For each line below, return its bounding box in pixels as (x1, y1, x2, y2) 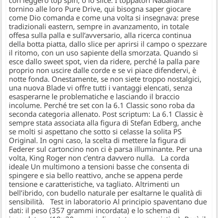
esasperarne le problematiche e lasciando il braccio (9, 91, 180, 102)
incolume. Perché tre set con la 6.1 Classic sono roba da (9, 100, 195, 110)
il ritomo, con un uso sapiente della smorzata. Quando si (9, 48, 199, 58)
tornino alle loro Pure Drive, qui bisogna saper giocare (9, 4, 191, 14)
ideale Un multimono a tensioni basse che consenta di (9, 162, 190, 172)
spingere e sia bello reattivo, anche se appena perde (9, 170, 183, 181)
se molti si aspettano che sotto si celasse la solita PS (9, 127, 182, 137)
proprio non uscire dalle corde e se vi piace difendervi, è (9, 65, 197, 75)
